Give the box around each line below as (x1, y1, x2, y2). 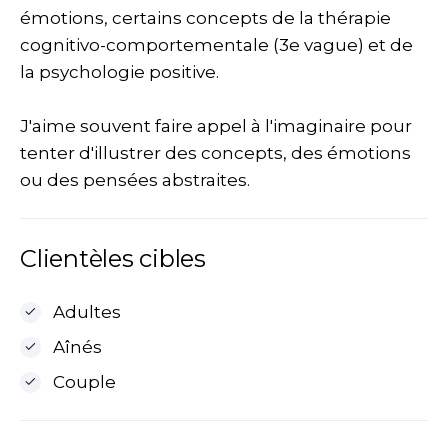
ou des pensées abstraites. (20, 170, 250, 190)
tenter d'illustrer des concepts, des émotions (20, 143, 411, 163)
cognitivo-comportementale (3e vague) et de (20, 35, 413, 55)
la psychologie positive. (20, 62, 219, 82)
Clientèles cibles (20, 244, 206, 273)
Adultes (52, 302, 121, 322)
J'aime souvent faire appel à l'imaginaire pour (20, 116, 412, 136)
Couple (52, 372, 116, 392)
